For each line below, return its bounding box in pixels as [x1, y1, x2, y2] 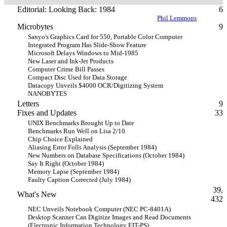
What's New [17, 190, 57, 199]
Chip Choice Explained [28, 135, 93, 143]
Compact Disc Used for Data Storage [28, 73, 127, 81]
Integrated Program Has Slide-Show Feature [28, 41, 146, 49]
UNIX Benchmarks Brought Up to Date [28, 119, 134, 127]
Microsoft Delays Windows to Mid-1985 [28, 49, 138, 57]
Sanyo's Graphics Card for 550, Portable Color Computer [28, 33, 182, 41]
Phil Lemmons [157, 14, 197, 22]
